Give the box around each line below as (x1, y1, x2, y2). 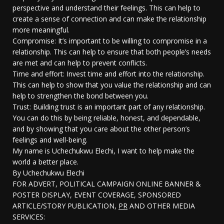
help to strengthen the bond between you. (12, 91, 148, 101)
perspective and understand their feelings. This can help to (12, 3, 200, 13)
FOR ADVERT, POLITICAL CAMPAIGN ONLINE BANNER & (12, 179, 201, 189)
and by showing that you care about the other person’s (12, 124, 190, 134)
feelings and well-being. (12, 135, 87, 145)
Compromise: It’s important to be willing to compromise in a (12, 36, 207, 46)
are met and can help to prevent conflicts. (12, 58, 147, 68)
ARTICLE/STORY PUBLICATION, (12, 201, 118, 211)
